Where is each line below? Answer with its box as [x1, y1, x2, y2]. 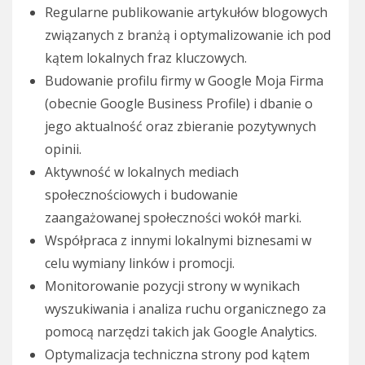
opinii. [45, 140, 81, 159]
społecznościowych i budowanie [45, 186, 238, 204]
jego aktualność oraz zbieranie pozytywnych [45, 117, 316, 136]
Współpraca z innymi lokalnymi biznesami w [45, 231, 311, 250]
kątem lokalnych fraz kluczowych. [45, 49, 247, 68]
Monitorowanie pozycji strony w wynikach [45, 277, 300, 296]
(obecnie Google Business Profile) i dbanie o [45, 95, 313, 113]
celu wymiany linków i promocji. [45, 254, 235, 273]
